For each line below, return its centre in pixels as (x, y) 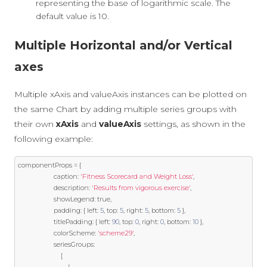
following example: (54, 139)
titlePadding (73, 222)
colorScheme (74, 233)
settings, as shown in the (193, 124)
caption (66, 177)
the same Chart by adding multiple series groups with (125, 109)
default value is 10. (72, 16)
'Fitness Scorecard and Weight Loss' (137, 177)
